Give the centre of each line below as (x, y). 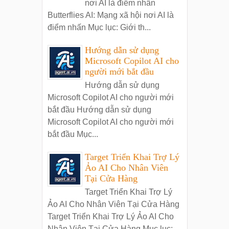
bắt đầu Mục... (73, 134)
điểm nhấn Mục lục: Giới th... (99, 27)
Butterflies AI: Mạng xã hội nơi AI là (110, 15)
